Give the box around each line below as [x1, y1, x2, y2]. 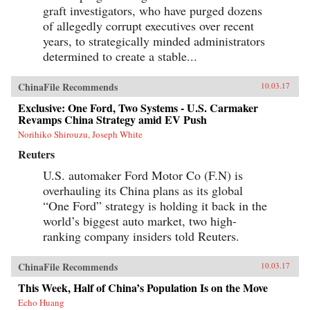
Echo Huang [18, 295, 64, 309]
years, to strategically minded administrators [43, 32, 265, 49]
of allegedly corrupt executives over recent [43, 17, 254, 34]
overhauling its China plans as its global [43, 181, 243, 199]
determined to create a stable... [43, 47, 197, 64]
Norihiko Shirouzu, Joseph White [18, 127, 143, 140]
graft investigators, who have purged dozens [43, 1, 262, 19]
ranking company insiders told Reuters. [43, 227, 239, 244]
